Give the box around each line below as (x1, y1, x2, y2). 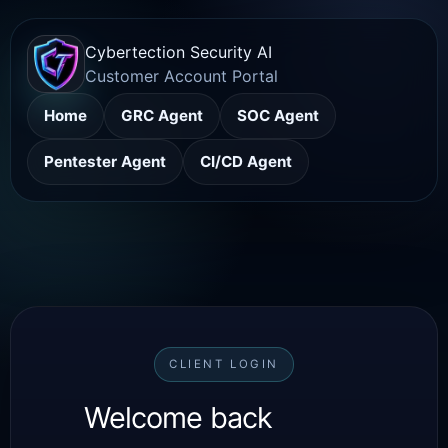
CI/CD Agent (200, 152, 292, 171)
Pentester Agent (44, 152, 166, 171)
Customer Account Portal (85, 66, 278, 86)
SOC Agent (237, 106, 319, 125)
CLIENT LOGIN (169, 357, 279, 371)
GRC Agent (121, 106, 203, 125)
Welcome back (83, 400, 273, 435)
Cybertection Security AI (85, 42, 272, 62)
